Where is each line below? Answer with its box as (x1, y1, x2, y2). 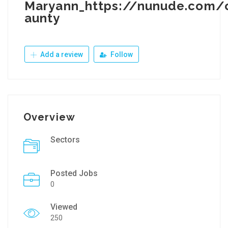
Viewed (50, 202, 77, 212)
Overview (23, 111, 75, 123)
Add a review (39, 50, 83, 59)
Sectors (50, 135, 80, 145)
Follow (109, 50, 133, 59)
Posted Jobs (50, 168, 98, 178)
